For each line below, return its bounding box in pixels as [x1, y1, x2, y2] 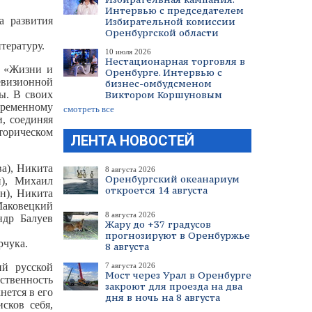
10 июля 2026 [105, 47, 151, 56]
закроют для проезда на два [105, 280, 242, 292]
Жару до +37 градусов [105, 218, 211, 231]
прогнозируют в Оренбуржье [105, 229, 250, 242]
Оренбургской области [105, 26, 219, 39]
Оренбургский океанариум [105, 173, 240, 185]
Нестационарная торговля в [105, 55, 245, 68]
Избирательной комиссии [105, 15, 235, 28]
